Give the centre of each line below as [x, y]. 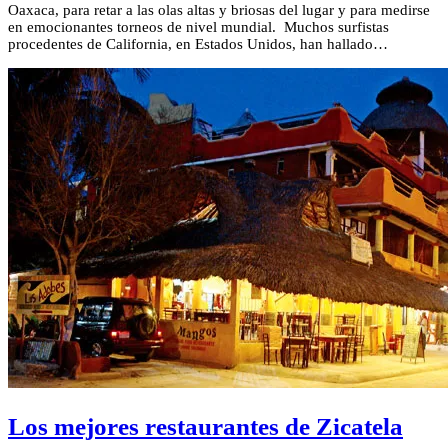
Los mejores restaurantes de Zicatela [205, 426]
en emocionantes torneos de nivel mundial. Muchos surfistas [198, 27]
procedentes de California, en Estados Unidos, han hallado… [198, 44]
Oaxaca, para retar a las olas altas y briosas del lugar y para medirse [219, 10]
